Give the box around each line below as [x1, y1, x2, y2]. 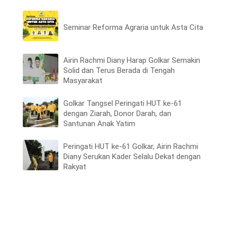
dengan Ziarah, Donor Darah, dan [63, 108, 171, 118]
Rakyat [63, 162, 86, 171]
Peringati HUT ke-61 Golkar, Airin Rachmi [63, 141, 198, 151]
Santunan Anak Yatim [63, 119, 135, 128]
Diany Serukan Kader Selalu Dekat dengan [63, 152, 201, 161]
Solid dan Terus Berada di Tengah [63, 65, 175, 75]
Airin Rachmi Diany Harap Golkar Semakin [63, 55, 200, 65]
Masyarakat [63, 75, 102, 85]
